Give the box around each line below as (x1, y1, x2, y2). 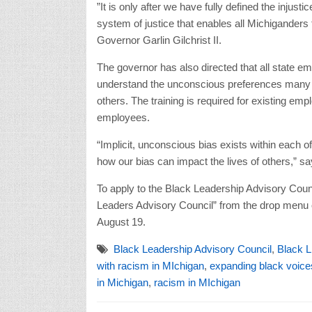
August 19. (96, 215, 146, 228)
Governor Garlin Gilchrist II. (96, 33, 221, 46)
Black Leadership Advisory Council (113, 242, 272, 255)
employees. (96, 111, 150, 123)
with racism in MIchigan (96, 259, 204, 272)
